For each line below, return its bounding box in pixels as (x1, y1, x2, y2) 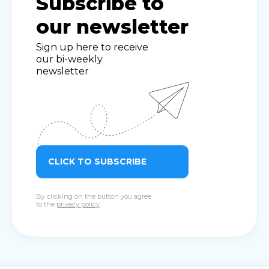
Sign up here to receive (36, 41, 148, 53)
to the (36, 199, 56, 208)
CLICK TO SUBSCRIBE (48, 156, 147, 167)
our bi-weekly (36, 53, 103, 65)
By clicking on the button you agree (36, 192, 151, 201)
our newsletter (36, 14, 189, 38)
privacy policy (56, 199, 100, 208)
